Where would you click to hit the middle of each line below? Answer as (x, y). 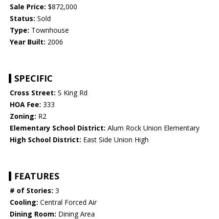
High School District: (45, 140)
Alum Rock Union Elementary (153, 128)
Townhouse (49, 30)
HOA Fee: (25, 105)
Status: (22, 19)
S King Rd (72, 93)
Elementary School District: (58, 128)
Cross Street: (33, 93)
